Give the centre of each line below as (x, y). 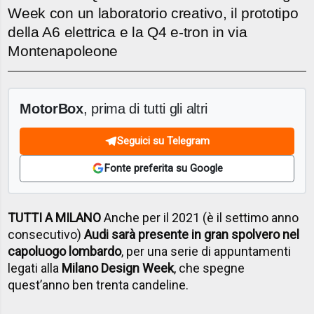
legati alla (35, 268)
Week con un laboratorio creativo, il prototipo (153, 13)
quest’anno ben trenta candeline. (98, 285)
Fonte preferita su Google (163, 169)
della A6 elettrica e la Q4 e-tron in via (128, 32)
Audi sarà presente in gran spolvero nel (192, 235)
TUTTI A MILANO (55, 218)
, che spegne (210, 268)
